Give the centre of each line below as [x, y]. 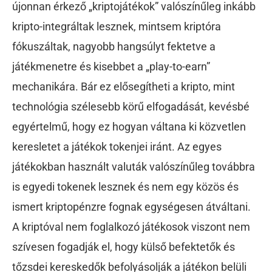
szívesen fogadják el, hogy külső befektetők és [124, 247]
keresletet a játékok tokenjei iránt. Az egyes [117, 147]
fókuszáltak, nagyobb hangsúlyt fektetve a [114, 47]
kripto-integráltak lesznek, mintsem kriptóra [117, 27]
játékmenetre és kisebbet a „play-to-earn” [111, 67]
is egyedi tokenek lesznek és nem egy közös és [125, 187]
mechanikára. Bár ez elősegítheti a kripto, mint [124, 87]
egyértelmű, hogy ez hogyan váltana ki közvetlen [129, 127]
